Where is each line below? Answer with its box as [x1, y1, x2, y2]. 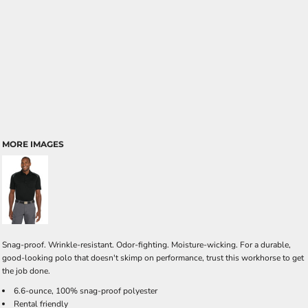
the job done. [2, 265, 50, 276]
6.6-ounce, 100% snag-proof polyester [14, 285, 157, 296]
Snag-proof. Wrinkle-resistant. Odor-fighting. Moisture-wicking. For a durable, [2, 239, 291, 250]
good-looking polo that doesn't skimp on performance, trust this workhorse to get [2, 252, 304, 263]
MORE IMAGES [2, 139, 64, 149]
